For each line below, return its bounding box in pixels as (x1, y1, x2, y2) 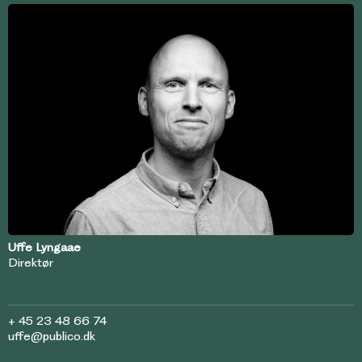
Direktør (8, 255, 53, 270)
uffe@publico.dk (8, 328, 95, 343)
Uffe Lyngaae (8, 239, 81, 255)
